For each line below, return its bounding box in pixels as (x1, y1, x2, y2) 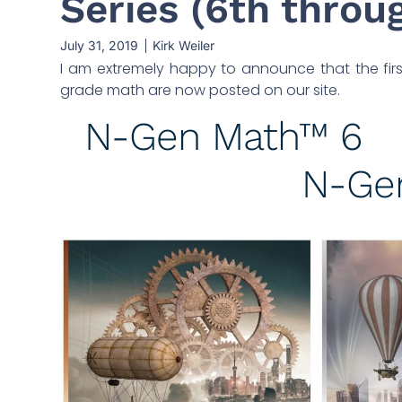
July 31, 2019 (60, 38, 139, 53)
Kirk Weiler (153, 38, 215, 53)
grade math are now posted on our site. (60, 80, 341, 100)
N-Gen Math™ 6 (83, 113, 362, 160)
